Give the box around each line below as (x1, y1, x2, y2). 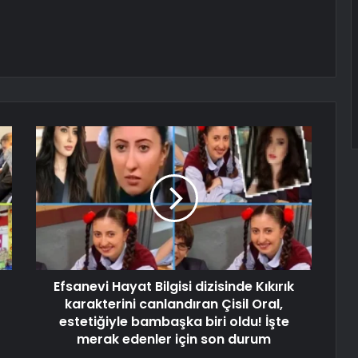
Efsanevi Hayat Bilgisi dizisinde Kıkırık (54, 277, 294, 296)
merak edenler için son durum (77, 330, 271, 349)
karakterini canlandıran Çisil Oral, (65, 295, 283, 314)
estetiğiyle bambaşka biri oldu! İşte (58, 312, 289, 332)
